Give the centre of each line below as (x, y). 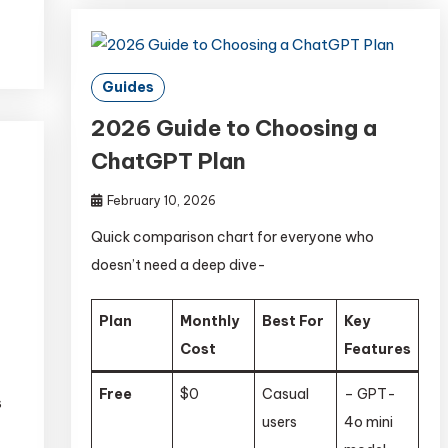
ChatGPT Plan (169, 160)
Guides (128, 86)
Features (378, 348)
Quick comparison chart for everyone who (233, 236)
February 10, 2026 (162, 200)
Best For (293, 320)
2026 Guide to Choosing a (234, 127)
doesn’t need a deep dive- (179, 264)
